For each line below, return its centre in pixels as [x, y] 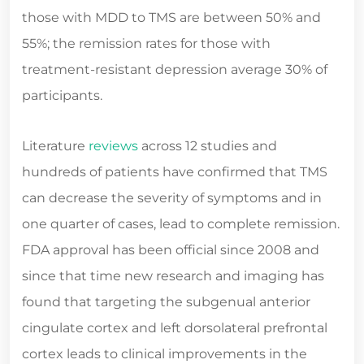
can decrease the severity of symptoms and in [172, 198]
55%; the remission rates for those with [146, 44]
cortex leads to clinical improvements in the [165, 354]
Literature [55, 146]
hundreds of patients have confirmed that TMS [175, 172]
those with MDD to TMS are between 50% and [171, 18]
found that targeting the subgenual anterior [166, 302]
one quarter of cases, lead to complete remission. [181, 224]
